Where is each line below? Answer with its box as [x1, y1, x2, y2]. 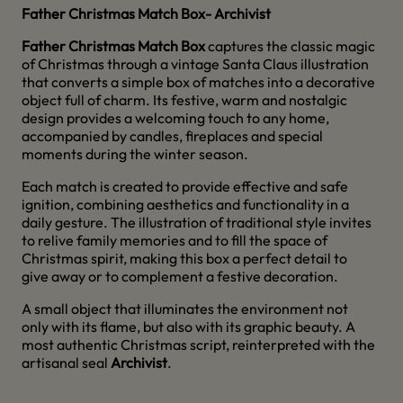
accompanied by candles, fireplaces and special [22, 127, 323, 145]
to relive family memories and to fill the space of [22, 231, 327, 249]
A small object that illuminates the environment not [22, 300, 348, 318]
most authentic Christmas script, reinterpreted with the [22, 336, 375, 354]
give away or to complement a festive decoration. [22, 267, 338, 285]
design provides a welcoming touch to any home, [22, 109, 329, 127]
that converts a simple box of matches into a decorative [22, 73, 375, 91]
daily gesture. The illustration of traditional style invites [22, 213, 372, 231]
